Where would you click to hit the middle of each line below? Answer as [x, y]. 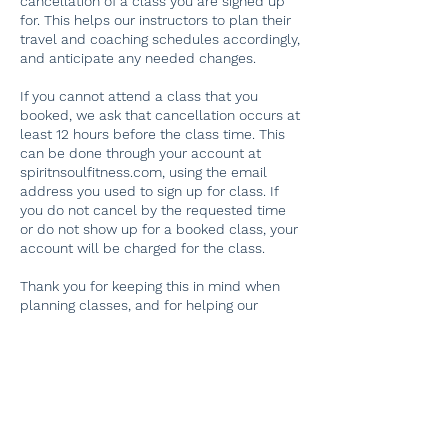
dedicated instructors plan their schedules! [160, 324]
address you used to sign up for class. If [149, 191]
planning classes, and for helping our [139, 305]
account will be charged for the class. [142, 248]
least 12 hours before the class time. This [152, 134]
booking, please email [90, 362]
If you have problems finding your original [153, 343]
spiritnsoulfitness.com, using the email [143, 172]
